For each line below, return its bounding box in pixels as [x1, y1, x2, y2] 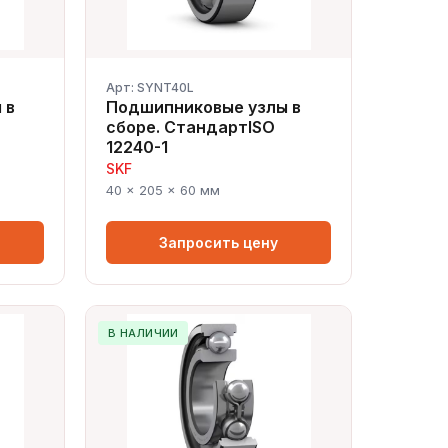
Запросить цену [159, 234, 279, 251]
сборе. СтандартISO [106, 117, 276, 137]
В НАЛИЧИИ [107, 326, 179, 340]
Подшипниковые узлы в [106, 97, 302, 117]
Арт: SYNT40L [106, 80, 195, 95]
